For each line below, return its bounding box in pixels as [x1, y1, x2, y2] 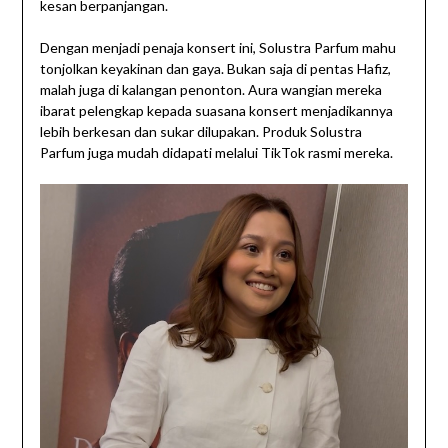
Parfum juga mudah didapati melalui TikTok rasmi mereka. [39, 144, 393, 162]
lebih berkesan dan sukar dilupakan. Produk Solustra [39, 123, 362, 141]
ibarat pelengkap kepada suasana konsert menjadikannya [39, 102, 393, 120]
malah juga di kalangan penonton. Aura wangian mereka [39, 81, 382, 99]
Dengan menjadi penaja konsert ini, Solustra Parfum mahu [39, 39, 396, 57]
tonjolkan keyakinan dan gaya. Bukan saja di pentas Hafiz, [39, 60, 391, 78]
